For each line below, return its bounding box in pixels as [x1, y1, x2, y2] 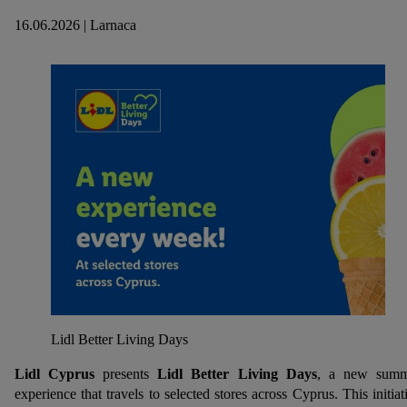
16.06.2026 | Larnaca [15, 17, 136, 33]
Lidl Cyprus [15, 366, 104, 382]
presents [103, 366, 158, 382]
